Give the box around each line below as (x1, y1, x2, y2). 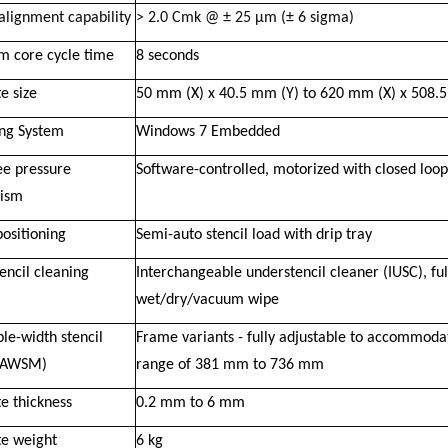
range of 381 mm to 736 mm (135, 356, 324, 373)
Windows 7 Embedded (135, 123, 280, 140)
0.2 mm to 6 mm (135, 394, 245, 411)
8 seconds (135, 47, 199, 64)
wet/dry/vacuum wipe (135, 291, 279, 308)
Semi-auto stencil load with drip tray (135, 226, 372, 243)
